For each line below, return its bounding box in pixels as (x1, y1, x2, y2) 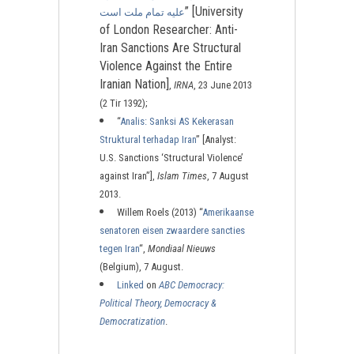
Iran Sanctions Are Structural (100, 40, 241, 55)
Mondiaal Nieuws (148, 243, 216, 254)
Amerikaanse (202, 206, 254, 218)
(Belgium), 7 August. (100, 261, 183, 273)
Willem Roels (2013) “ (117, 206, 202, 218)
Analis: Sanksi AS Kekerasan (120, 115, 234, 127)
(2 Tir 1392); (100, 97, 148, 109)
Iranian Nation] (100, 77, 169, 92)
